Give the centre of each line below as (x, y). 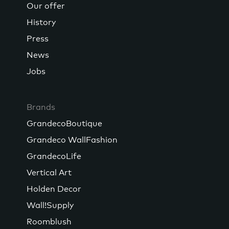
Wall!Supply (50, 205)
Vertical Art (49, 173)
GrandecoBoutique (64, 123)
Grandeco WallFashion (72, 140)
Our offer (46, 6)
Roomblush (49, 222)
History (41, 22)
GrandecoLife (54, 156)
